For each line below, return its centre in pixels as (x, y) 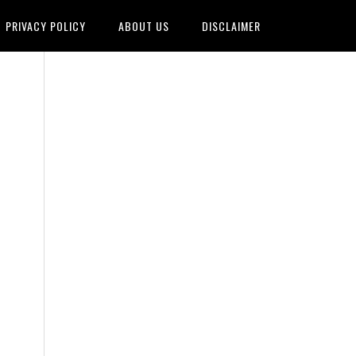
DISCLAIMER (231, 26)
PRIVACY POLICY (46, 26)
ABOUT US (144, 26)
